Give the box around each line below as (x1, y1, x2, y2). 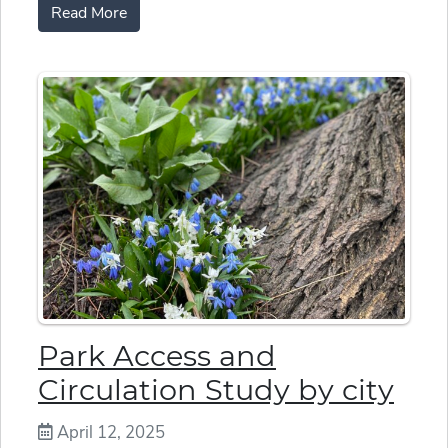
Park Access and (38, 337, 276, 373)
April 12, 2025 (53, 420, 165, 444)
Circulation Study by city (38, 371, 394, 407)
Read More (51, 2, 127, 25)
